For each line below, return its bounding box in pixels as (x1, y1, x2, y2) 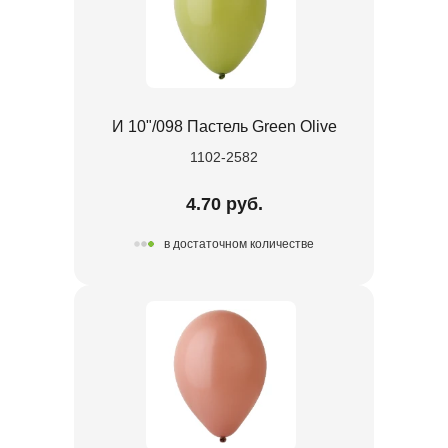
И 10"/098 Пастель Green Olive (111, 117, 337, 135)
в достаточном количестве (164, 237, 314, 252)
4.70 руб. (185, 193, 263, 214)
